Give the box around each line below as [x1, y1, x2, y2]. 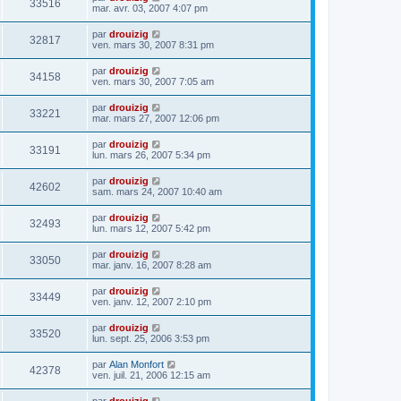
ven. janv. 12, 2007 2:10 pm [92, 295, 211, 307]
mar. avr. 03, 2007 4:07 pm [92, 2, 208, 13]
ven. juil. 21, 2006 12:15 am [92, 369, 210, 380]
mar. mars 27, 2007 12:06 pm [92, 112, 219, 124]
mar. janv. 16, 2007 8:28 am [92, 259, 211, 270]
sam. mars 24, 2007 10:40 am [92, 185, 222, 197]
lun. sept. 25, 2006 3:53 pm [92, 332, 209, 344]
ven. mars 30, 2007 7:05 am [92, 75, 214, 87]
